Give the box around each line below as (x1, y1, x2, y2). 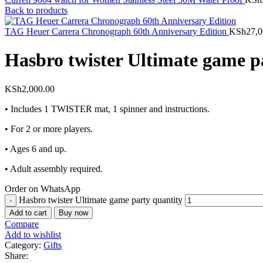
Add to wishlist (5, 229, 61, 240)
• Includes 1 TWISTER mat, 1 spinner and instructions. (5, 103, 210, 114)
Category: (5, 240, 41, 250)
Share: (5, 250, 28, 261)
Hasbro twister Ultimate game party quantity (19, 194, 183, 205)
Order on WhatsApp (5, 183, 80, 194)
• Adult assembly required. (5, 163, 103, 174)
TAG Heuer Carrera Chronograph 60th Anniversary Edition (5, 26, 229, 36)
